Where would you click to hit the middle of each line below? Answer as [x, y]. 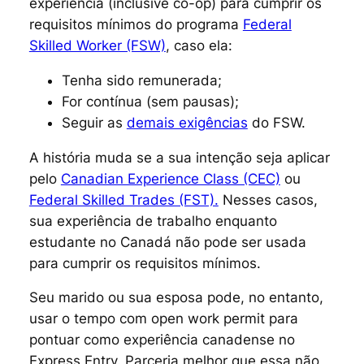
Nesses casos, [268, 199]
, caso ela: [199, 45]
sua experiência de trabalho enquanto [153, 221]
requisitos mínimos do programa [136, 24]
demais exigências [187, 122]
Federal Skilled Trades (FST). [123, 199]
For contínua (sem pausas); [150, 101]
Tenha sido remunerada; [141, 80]
